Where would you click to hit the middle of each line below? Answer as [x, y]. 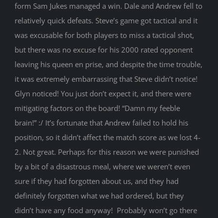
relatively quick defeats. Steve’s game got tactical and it [106, 21]
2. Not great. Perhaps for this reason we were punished [107, 152]
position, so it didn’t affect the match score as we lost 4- [107, 137]
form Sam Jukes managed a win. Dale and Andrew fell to [108, 6]
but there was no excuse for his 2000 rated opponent [103, 50]
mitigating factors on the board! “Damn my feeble [97, 108]
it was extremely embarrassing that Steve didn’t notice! [106, 79]
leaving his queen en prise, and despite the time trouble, [108, 64]
